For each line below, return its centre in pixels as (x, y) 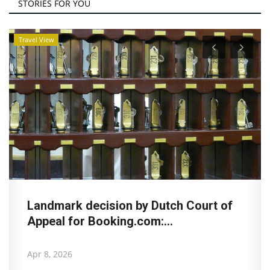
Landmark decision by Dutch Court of (130, 205)
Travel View (36, 39)
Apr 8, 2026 (50, 254)
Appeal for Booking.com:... (100, 221)
